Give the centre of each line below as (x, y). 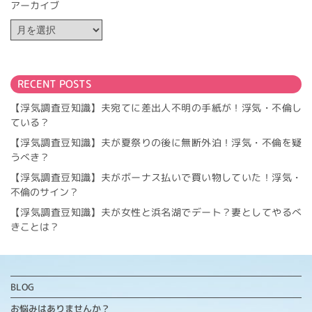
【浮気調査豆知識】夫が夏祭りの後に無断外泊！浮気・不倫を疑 (156, 142)
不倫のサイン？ (45, 192)
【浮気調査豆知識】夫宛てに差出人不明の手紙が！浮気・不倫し (156, 107)
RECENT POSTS (54, 84)
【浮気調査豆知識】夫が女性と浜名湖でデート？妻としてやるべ (156, 212)
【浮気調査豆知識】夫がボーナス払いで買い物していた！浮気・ (156, 177)
